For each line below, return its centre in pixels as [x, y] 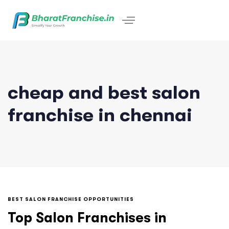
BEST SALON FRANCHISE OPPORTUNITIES [71, 199]
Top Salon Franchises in [87, 218]
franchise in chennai [100, 115]
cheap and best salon [104, 93]
